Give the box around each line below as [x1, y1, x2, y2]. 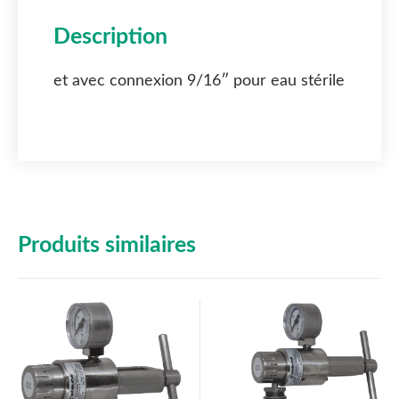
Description [53, 26, 167, 49]
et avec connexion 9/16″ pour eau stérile [53, 73, 345, 90]
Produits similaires [18, 234, 196, 257]
